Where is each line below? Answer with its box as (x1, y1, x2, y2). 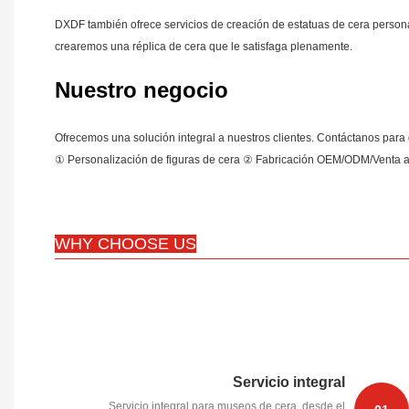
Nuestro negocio (55, 78, 228, 103)
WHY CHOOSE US (55, 235, 196, 254)
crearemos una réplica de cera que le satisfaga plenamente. (55, 40, 352, 54)
